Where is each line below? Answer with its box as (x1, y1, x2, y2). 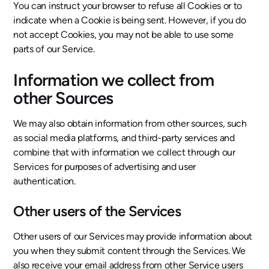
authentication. (13, 175, 76, 187)
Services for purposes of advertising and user (13, 161, 196, 172)
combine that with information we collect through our (13, 147, 235, 158)
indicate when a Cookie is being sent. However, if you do (13, 14, 246, 26)
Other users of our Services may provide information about (13, 231, 253, 242)
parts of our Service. (13, 43, 95, 55)
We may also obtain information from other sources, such (13, 118, 247, 129)
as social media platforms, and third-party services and (13, 132, 235, 144)
